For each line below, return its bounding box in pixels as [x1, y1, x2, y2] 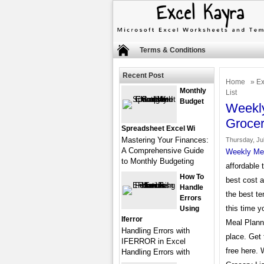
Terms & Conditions [140, 46, 206, 54]
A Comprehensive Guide [121, 146, 204, 155]
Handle [180, 183, 203, 192]
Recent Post [123, 71, 164, 80]
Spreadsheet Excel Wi [121, 124, 195, 133]
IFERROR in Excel [121, 237, 186, 246]
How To [180, 173, 204, 181]
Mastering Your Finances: [121, 136, 209, 144]
